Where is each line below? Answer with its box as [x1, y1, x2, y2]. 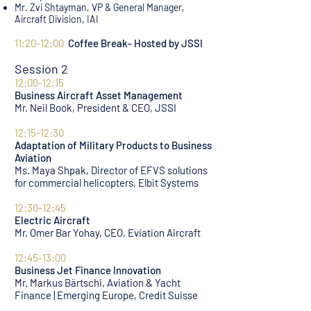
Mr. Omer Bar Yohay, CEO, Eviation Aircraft [15, 226, 201, 239]
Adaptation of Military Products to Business [15, 139, 212, 151]
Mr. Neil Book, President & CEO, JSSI [15, 101, 176, 114]
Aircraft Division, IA [15, 13, 96, 25]
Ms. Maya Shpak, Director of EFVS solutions [15, 164, 208, 176]
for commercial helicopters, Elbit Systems [15, 176, 199, 189]
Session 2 [15, 61, 68, 76]
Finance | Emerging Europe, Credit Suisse [15, 289, 198, 301]
